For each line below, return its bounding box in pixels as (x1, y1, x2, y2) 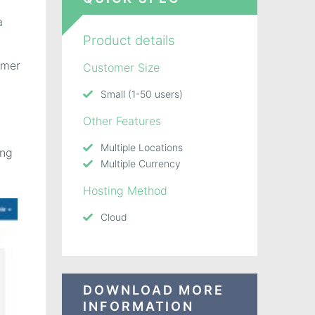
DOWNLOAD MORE (83, 282, 224, 297)
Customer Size (83, 60, 160, 75)
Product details (83, 32, 176, 49)
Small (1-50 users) (101, 87, 184, 100)
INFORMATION (83, 298, 195, 314)
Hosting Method (83, 183, 168, 198)
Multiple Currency (101, 157, 181, 169)
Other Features (83, 113, 162, 128)
